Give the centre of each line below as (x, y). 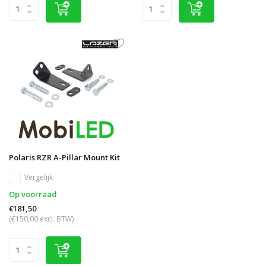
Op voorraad (33, 194)
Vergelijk (39, 177)
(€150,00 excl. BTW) (41, 218)
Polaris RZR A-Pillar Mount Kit (64, 157)
